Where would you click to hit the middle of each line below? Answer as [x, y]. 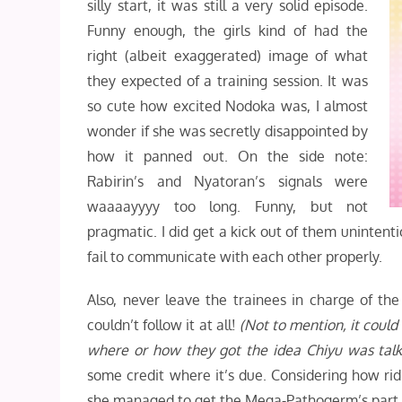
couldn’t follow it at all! [163, 325]
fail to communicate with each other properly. [237, 257]
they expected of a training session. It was [228, 81]
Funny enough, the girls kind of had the [228, 31]
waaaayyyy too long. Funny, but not [228, 206]
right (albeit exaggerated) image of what [228, 56]
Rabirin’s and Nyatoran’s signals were [228, 181]
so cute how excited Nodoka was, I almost [228, 106]
